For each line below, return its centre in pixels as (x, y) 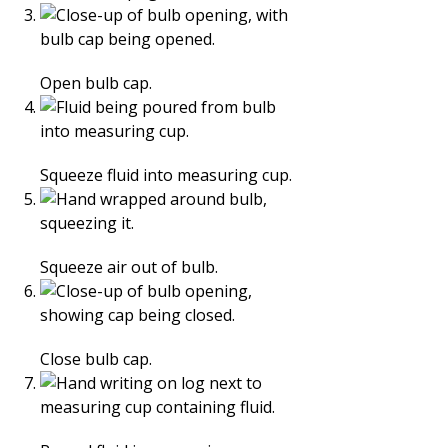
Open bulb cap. (96, 83)
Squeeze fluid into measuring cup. (166, 175)
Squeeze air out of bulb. (129, 267)
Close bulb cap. (96, 359)
